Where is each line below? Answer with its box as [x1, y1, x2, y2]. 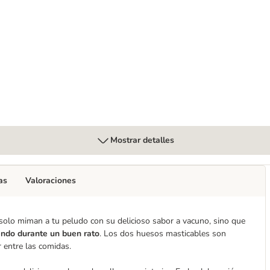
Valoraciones [25, 175, 76, 186]
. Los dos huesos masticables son [99, 228, 226, 239]
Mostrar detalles [110, 134, 174, 146]
